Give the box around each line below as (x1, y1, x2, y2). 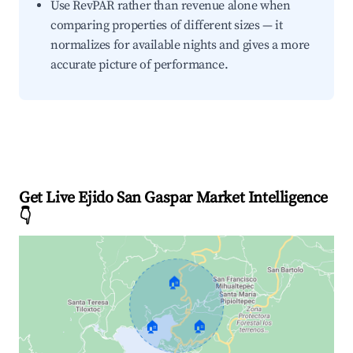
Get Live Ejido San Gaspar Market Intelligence (19, 188, 329, 208)
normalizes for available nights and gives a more (50, 37, 310, 53)
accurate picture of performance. (50, 57, 229, 72)
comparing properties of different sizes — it (50, 17, 283, 33)
